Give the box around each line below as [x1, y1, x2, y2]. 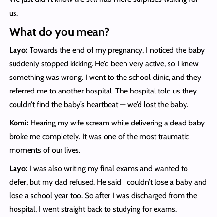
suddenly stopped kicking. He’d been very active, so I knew [9, 59, 199, 69]
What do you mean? [9, 25, 109, 39]
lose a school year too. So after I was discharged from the [9, 191, 197, 201]
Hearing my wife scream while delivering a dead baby [28, 118, 205, 128]
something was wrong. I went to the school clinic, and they [9, 73, 201, 82]
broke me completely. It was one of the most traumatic [9, 132, 189, 141]
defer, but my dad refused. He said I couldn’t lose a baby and [9, 177, 207, 187]
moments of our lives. [9, 145, 80, 155]
